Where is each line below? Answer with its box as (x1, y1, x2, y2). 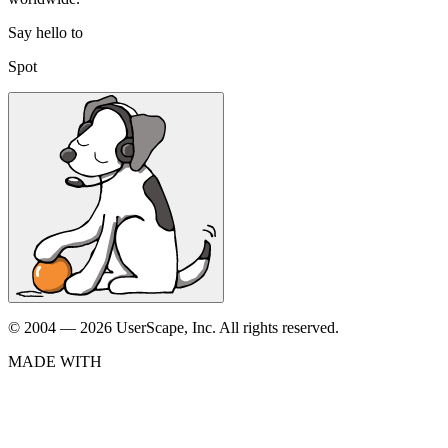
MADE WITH (8, 352, 102, 370)
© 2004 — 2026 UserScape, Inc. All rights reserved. (8, 318, 339, 336)
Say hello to (8, 23, 83, 41)
